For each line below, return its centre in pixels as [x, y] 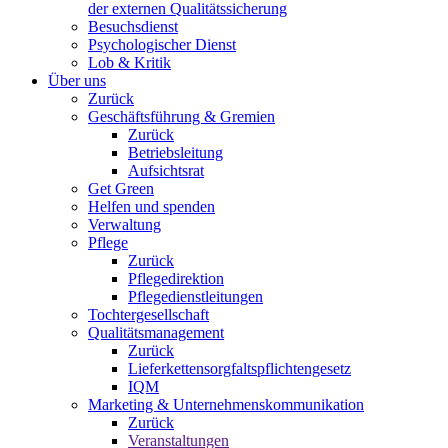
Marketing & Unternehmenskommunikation [226, 404]
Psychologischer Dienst [162, 44]
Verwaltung [124, 224]
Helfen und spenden [151, 206]
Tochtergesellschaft [148, 314]
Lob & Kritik [129, 62]
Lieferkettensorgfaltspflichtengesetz [239, 368]
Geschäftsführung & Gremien [181, 116]
